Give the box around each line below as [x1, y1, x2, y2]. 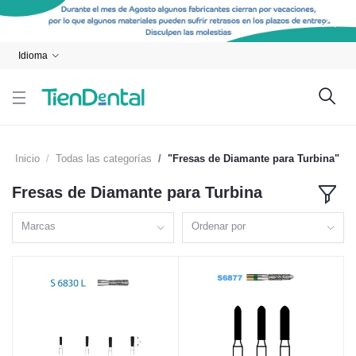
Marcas [21, 219, 56, 232]
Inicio [15, 153, 40, 165]
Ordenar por [192, 219, 246, 232]
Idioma [18, 50, 48, 62]
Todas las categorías [56, 153, 152, 165]
